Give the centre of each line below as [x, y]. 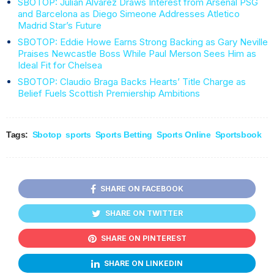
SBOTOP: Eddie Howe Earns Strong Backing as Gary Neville [143, 42]
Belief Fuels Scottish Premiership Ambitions [109, 93]
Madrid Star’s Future [59, 25]
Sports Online [184, 134]
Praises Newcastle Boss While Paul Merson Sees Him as [137, 53]
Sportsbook [238, 134]
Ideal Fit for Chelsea [60, 65]
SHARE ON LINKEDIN [143, 263]
